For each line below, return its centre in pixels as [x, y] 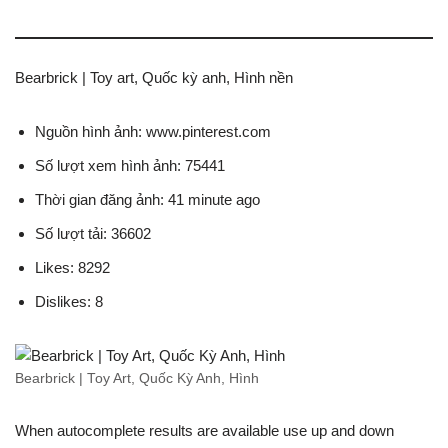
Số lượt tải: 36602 [93, 233]
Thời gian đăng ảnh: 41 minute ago [147, 199]
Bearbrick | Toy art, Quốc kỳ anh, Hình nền [154, 77]
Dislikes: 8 [69, 301]
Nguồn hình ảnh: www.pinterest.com [153, 131]
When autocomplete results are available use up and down [204, 430]
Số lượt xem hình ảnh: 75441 [130, 165]
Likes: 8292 [72, 267]
